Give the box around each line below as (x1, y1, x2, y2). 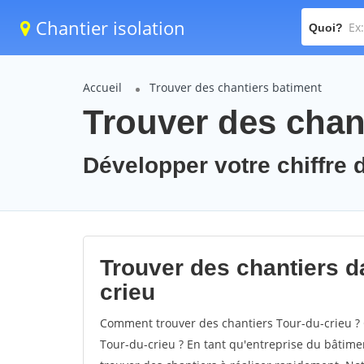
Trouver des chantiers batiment (149, 80, 322, 95)
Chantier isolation (31, 15, 185, 40)
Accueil (83, 80, 122, 95)
